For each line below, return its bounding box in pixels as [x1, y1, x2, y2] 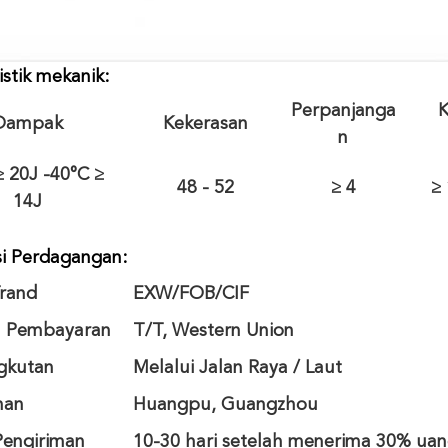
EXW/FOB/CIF [133, 285, 249, 303]
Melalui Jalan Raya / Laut [133, 359, 342, 377]
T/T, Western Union [133, 322, 294, 340]
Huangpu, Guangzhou [133, 396, 318, 414]
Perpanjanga [290, 102, 396, 120]
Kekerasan [162, 115, 248, 133]
